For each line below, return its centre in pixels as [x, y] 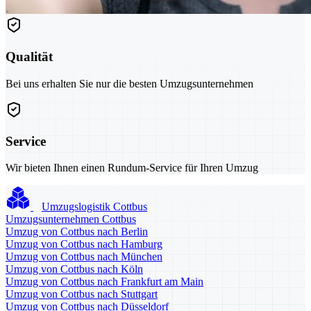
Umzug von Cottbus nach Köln [74, 269]
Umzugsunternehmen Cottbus [71, 219]
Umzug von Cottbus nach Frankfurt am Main [104, 282]
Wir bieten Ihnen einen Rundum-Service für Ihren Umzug [132, 168]
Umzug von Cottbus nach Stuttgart [82, 294]
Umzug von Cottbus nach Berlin [77, 232]
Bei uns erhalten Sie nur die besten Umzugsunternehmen [129, 83]
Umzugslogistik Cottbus [94, 207]
